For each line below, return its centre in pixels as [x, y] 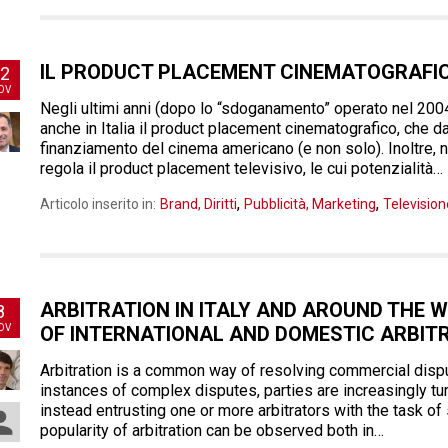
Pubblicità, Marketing [310, 204]
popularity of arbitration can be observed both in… [212, 430]
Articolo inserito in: [98, 204]
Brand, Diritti [198, 204]
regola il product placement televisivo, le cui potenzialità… [241, 168]
